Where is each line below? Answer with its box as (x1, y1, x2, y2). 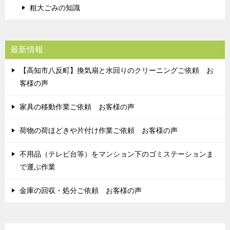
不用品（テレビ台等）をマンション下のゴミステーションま (20, 150, 214, 159)
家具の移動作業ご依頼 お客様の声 (20, 103, 135, 111)
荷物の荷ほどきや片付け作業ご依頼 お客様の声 (20, 126, 178, 135)
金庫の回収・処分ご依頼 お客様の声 (20, 186, 142, 195)
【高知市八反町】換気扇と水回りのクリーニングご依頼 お (20, 66, 214, 75)
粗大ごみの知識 (30, 4, 80, 12)
